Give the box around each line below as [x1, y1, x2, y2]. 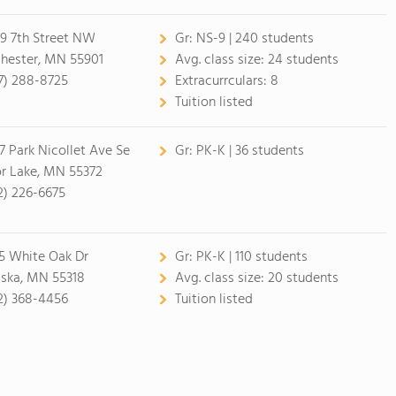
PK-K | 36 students [195, 140, 304, 163]
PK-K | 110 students [195, 246, 308, 269]
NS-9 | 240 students [195, 27, 314, 50]
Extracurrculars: [174, 70, 270, 93]
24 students [267, 49, 339, 72]
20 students [267, 267, 339, 290]
